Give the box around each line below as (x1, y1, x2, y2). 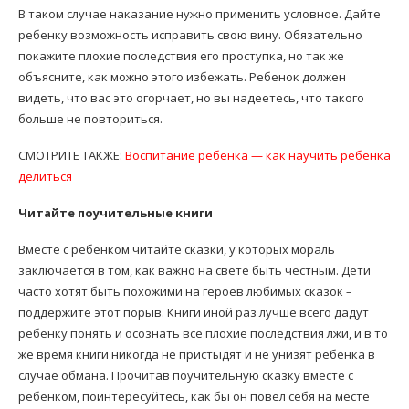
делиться (18, 168, 72, 185)
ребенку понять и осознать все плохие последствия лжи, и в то (18, 325, 388, 342)
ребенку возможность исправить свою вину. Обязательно (18, 26, 362, 44)
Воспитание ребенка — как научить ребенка (125, 147, 391, 164)
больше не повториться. (18, 110, 163, 128)
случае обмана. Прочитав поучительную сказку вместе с (18, 367, 353, 384)
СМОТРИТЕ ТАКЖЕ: (18, 147, 125, 164)
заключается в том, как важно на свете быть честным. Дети (18, 262, 371, 279)
